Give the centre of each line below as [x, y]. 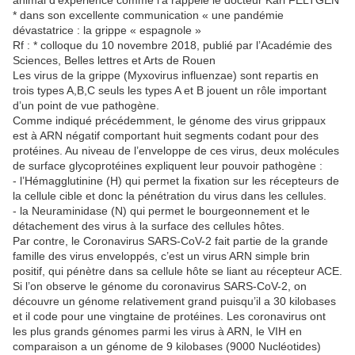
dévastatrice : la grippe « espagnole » [107, 31]
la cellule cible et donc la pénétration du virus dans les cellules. [170, 196]
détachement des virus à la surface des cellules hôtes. [149, 226]
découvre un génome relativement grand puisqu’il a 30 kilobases [174, 302]
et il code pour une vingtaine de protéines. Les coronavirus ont [169, 317]
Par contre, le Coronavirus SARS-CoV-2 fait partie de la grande [170, 241]
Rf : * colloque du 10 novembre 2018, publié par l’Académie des [172, 46]
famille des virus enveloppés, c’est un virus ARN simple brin [161, 256]
